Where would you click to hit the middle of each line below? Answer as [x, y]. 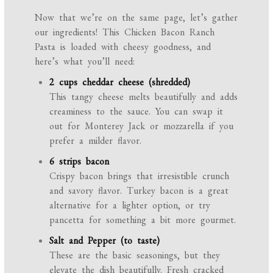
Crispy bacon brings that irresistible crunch [140, 176]
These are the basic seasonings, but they [135, 255]
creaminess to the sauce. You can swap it [136, 112]
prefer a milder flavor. [96, 141]
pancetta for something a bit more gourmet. [143, 220]
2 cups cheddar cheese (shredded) [120, 82]
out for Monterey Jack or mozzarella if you [142, 126]
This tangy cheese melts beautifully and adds [144, 97]
